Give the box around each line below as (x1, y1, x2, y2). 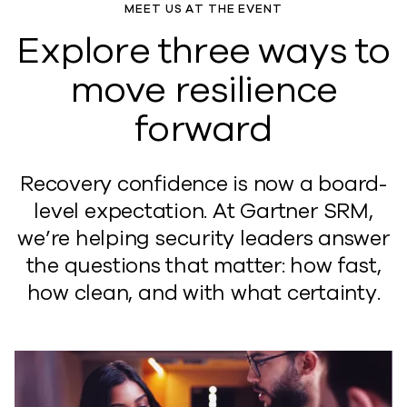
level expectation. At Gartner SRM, (34, 197, 373, 225)
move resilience (69, 65, 338, 114)
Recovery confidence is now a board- (20, 170, 387, 198)
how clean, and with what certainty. (26, 279, 381, 307)
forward (134, 104, 273, 154)
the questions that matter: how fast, (25, 252, 382, 280)
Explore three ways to (16, 26, 391, 75)
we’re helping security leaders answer (17, 224, 390, 253)
